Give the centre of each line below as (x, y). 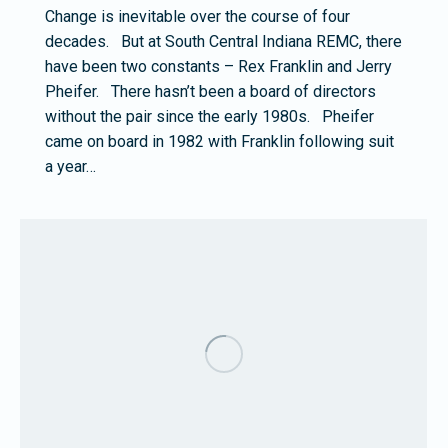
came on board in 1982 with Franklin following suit (219, 142)
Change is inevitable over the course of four (197, 17)
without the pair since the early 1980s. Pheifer (209, 117)
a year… (70, 167)
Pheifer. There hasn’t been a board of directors (210, 92)
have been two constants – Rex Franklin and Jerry (218, 67)
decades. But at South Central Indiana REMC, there (223, 42)
